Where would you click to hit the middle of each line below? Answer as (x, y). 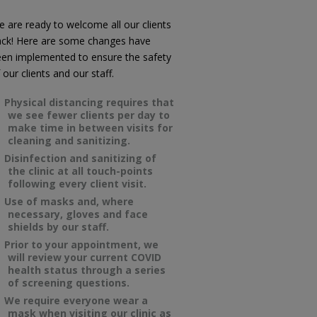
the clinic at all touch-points (80, 171)
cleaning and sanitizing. (69, 140)
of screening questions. (69, 282)
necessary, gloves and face (78, 214)
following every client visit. (77, 183)
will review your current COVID (85, 257)
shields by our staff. (58, 226)
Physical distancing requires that (89, 102)
